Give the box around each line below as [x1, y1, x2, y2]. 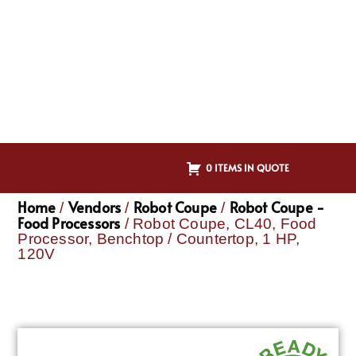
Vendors [68, 197, 122, 218]
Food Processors [17, 213, 121, 234]
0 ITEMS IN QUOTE [206, 161, 289, 174]
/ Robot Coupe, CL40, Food [120, 215, 317, 233]
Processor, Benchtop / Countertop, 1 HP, [17, 230, 300, 248]
